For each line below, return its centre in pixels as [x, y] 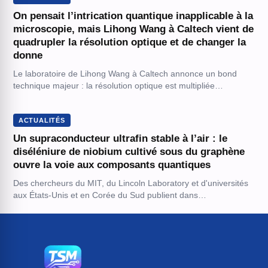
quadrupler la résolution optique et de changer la [129, 42]
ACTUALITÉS [42, 120]
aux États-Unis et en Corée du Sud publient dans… [109, 195]
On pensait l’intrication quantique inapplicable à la [133, 16]
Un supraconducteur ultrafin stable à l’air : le [120, 138]
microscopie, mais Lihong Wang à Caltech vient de [133, 29]
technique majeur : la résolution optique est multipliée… [118, 86]
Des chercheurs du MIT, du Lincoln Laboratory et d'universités [130, 183]
